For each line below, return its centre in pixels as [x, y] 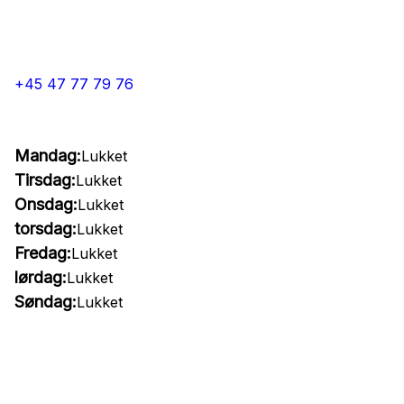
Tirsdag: [45, 180]
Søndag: [46, 302]
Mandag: [48, 156]
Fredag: [43, 253]
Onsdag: [46, 204]
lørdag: [41, 277]
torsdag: [46, 229]
